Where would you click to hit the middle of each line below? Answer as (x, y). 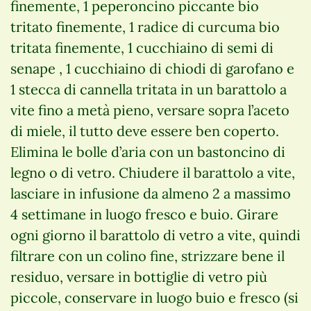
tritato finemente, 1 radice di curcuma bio (145, 26)
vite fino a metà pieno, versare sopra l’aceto (150, 110)
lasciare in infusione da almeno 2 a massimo (151, 193)
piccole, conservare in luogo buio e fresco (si (154, 297)
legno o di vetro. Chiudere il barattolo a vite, (153, 172)
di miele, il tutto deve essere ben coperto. (145, 131)
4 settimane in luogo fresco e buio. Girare (144, 214)
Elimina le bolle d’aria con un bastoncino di (148, 151)
